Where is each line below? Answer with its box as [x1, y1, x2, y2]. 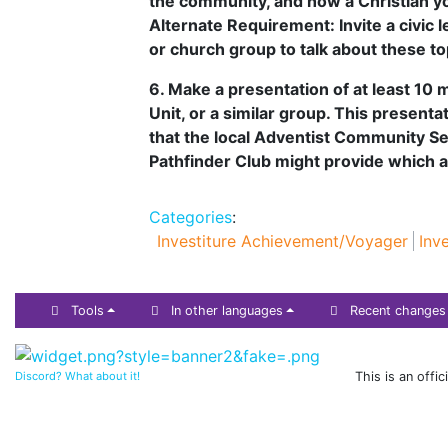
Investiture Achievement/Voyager [157, 231, 408, 252]
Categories [149, 207, 232, 228]
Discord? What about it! [15, 369, 140, 384]
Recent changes [349, 303, 446, 319]
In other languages [170, 303, 283, 319]
